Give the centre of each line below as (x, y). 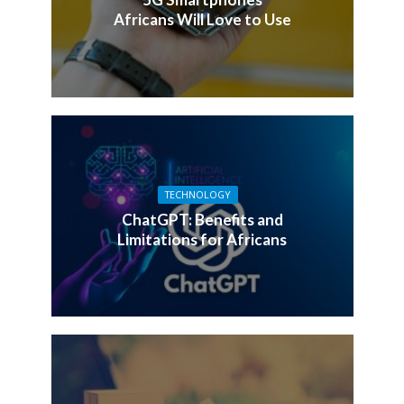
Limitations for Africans (202, 239)
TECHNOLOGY (197, 194)
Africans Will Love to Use (202, 20)
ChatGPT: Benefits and (202, 219)
